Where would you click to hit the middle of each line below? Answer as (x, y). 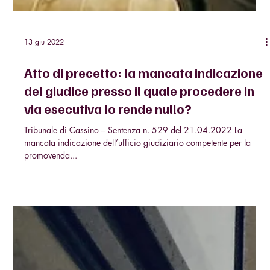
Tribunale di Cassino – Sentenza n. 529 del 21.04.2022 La (130, 172)
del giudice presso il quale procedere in (140, 132)
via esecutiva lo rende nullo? (108, 150)
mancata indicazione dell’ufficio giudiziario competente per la (138, 184)
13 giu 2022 (44, 84)
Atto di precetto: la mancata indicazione (144, 114)
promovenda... (51, 197)
